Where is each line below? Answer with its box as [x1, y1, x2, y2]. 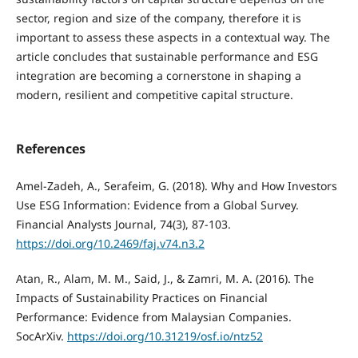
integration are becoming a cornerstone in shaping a [15, 67, 301, 83]
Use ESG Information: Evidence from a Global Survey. [15, 197, 299, 213]
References [15, 139, 86, 157]
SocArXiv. [15, 328, 67, 344]
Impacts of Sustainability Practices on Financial [15, 289, 268, 305]
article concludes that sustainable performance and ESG [15, 48, 318, 64]
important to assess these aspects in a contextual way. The [15, 29, 330, 45]
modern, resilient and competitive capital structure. [15, 86, 293, 102]
